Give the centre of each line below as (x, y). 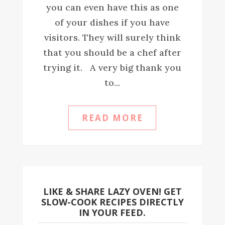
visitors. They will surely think (112, 37)
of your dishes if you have (113, 22)
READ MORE (112, 118)
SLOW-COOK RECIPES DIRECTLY (112, 202)
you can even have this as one (112, 7)
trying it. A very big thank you (113, 67)
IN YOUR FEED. (113, 212)
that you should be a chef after (113, 52)
